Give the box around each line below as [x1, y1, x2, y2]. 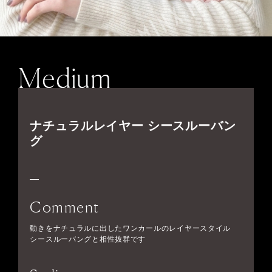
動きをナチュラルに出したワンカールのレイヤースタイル [30, 224, 231, 233]
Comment [30, 198, 100, 217]
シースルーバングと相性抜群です [30, 235, 146, 244]
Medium [18, 61, 112, 95]
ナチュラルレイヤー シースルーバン [30, 119, 236, 133]
